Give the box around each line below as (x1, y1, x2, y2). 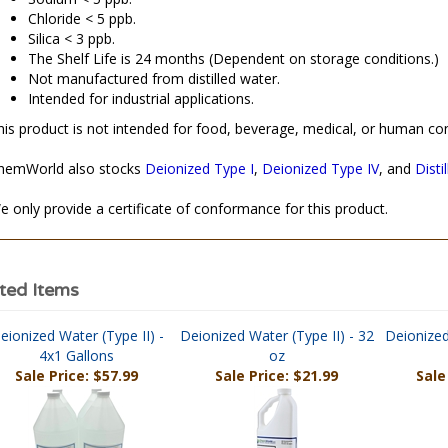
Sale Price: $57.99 (15, 370, 138, 389)
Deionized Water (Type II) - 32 (179, 330, 374, 349)
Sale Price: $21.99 (215, 370, 338, 389)
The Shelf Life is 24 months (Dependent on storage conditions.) (27, 53, 439, 72)
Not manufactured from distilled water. (27, 73, 280, 92)
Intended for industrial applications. (27, 93, 254, 112)
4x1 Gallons (39, 350, 114, 369)
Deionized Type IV (261, 163, 379, 182)
